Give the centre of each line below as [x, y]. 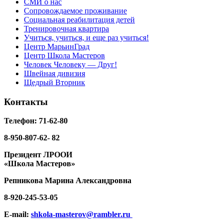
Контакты [26, 102]
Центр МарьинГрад [57, 47]
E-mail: [17, 215]
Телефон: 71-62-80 [36, 121]
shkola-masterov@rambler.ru [82, 215]
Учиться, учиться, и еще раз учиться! [86, 38]
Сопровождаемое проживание [75, 11]
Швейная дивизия [55, 74]
